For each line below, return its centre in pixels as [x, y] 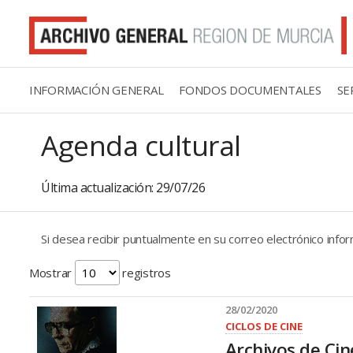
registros [145, 272]
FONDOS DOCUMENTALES [250, 89]
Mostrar [52, 272]
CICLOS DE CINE [264, 326]
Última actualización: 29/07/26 [123, 187]
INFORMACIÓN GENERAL [97, 89]
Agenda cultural [141, 145]
